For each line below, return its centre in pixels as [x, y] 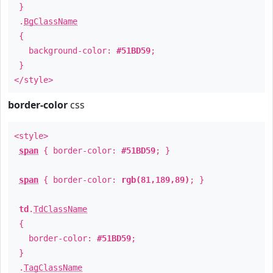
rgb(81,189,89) [155, 180]
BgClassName [51, 21]
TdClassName [60, 209]
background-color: [65, 51]
